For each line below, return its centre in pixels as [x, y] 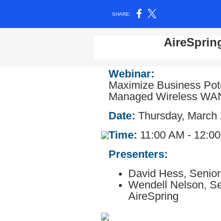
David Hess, [159, 174]
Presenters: [138, 154]
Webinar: [131, 74]
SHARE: [122, 14]
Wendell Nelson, [169, 185]
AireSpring [153, 196]
